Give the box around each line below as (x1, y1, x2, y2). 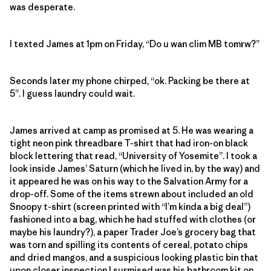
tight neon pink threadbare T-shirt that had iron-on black (10, 137, 248, 149)
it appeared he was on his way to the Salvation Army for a (10, 175, 248, 187)
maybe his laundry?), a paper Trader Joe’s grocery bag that (10, 226, 256, 238)
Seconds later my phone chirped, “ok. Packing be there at (10, 74, 250, 87)
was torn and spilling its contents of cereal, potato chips (10, 238, 248, 250)
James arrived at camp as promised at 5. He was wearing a (10, 124, 253, 136)
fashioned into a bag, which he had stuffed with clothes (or (10, 213, 256, 225)
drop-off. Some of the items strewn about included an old (10, 188, 253, 200)
